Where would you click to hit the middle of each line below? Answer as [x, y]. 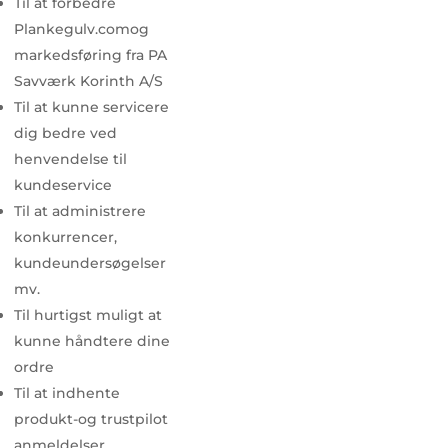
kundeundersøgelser [90, 263]
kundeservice [63, 185]
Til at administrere [80, 211]
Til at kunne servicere [91, 107]
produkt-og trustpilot [91, 419]
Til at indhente [67, 393]
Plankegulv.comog [81, 29]
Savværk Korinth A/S [88, 81]
